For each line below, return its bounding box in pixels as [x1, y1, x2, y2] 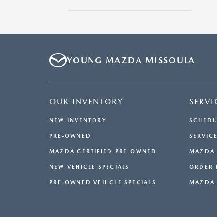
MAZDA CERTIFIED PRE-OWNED [49, 148, 157, 155]
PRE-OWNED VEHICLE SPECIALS [49, 179, 156, 186]
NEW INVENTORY [49, 117, 107, 124]
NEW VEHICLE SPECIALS [49, 164, 130, 170]
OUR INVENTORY [49, 97, 123, 107]
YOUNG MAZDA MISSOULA [67, 55, 195, 66]
